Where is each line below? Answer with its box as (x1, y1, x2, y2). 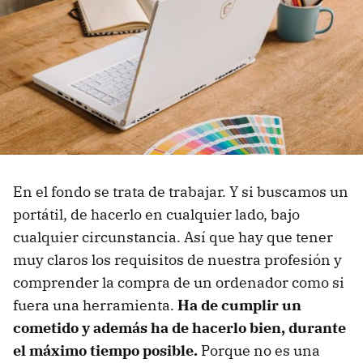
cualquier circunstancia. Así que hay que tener (13, 227, 333, 246)
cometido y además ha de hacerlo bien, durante (13, 318, 346, 337)
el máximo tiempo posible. (13, 340, 198, 360)
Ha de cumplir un (177, 295, 301, 314)
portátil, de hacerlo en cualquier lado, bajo (13, 204, 300, 224)
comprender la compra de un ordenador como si (13, 272, 344, 292)
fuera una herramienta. (13, 295, 177, 314)
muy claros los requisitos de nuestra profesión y (13, 250, 342, 269)
